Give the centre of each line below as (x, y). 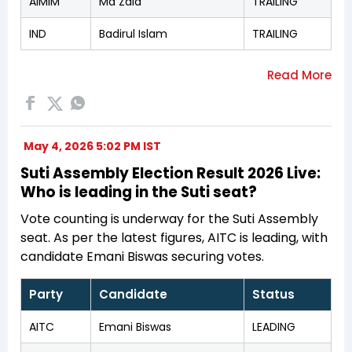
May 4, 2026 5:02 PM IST (92, 146)
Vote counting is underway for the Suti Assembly (169, 218)
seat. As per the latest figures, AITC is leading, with (174, 237)
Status (273, 294)
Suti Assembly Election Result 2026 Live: (170, 173)
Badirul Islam (133, 33)
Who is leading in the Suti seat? (139, 192)
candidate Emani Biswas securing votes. (142, 256)
